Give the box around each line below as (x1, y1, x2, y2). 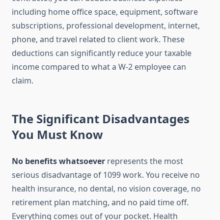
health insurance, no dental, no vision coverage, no (12, 183, 201, 194)
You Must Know (12, 126, 103, 143)
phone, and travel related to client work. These (12, 34, 185, 45)
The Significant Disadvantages (12, 110, 190, 127)
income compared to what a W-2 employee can (12, 61, 186, 73)
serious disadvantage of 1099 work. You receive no (12, 169, 200, 181)
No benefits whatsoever (12, 156, 105, 167)
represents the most (105, 156, 183, 167)
